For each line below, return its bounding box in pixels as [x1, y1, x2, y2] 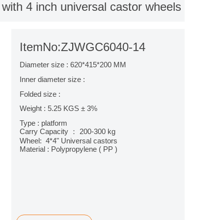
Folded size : [20, 89, 60, 98]
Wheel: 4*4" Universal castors [20, 137, 117, 145]
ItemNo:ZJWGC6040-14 [20, 40, 145, 54]
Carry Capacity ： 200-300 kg [20, 127, 117, 136]
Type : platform [20, 119, 67, 128]
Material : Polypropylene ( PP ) [20, 145, 117, 154]
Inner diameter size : [20, 75, 85, 83]
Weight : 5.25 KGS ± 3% [20, 104, 97, 113]
